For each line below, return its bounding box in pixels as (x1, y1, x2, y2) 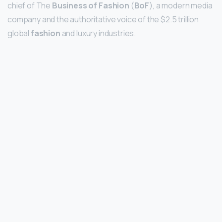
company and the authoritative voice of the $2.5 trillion (7, 14, 199, 25)
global (7, 28, 31, 39)
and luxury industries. (60, 28, 136, 39)
